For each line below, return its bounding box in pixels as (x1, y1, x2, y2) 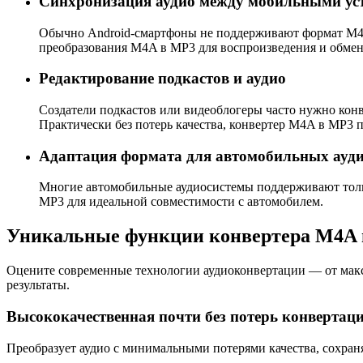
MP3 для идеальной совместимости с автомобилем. (39, 194, 323, 209)
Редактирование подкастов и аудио (39, 70, 286, 88)
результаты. (6, 278, 70, 293)
